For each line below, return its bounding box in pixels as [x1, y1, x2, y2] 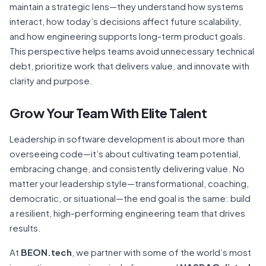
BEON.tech [21, 246, 72, 258]
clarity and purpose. [9, 74, 93, 86]
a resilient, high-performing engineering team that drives [9, 207, 245, 218]
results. [9, 221, 41, 233]
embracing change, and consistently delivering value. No [9, 162, 245, 174]
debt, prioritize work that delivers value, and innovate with [9, 59, 249, 71]
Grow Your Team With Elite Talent [9, 104, 207, 121]
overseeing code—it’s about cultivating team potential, [9, 147, 240, 159]
